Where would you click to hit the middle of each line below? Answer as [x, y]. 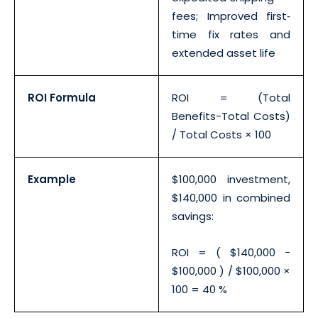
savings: [193, 216]
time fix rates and [231, 34]
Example [52, 179]
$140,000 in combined [231, 197]
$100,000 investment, [231, 179]
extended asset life [224, 53]
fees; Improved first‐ [231, 16]
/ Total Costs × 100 [221, 134]
